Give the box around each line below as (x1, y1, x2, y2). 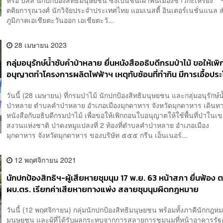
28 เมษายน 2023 (12, 40, 67, 50)
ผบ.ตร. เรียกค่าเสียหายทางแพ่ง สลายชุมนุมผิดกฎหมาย (6, 183, 199, 196)
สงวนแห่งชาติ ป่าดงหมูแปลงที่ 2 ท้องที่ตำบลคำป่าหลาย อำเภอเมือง (6, 119, 210, 130)
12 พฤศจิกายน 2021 (12, 154, 77, 165)
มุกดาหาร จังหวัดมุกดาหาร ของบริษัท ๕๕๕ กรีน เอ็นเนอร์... (6, 129, 188, 140)
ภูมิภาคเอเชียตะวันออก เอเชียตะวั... (6, 15, 114, 25)
